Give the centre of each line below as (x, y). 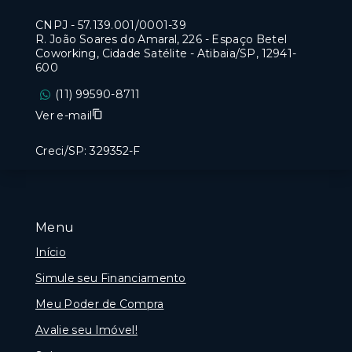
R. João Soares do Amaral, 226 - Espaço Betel (161, 39)
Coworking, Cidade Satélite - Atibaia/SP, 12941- (166, 53)
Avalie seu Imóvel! (86, 330)
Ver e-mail (64, 115)
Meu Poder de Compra (100, 304)
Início (51, 252)
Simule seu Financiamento (111, 278)
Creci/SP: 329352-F (88, 151)
